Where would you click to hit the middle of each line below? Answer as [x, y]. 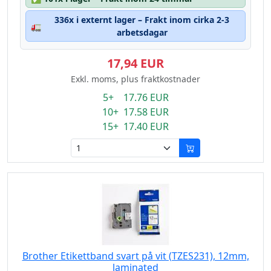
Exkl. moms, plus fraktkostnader [135, 79]
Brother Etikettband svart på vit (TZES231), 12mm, [135, 256]
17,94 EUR [135, 63]
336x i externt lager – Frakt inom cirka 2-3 [142, 20]
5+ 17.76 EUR [135, 97]
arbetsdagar [142, 32]
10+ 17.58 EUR [135, 112]
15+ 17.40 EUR [135, 126]
